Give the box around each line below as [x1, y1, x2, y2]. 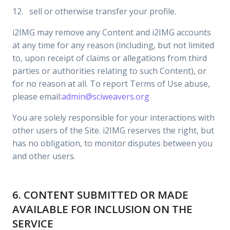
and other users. [12, 150, 75, 162]
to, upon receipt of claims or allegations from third [12, 52, 207, 64]
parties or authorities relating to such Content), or [12, 65, 206, 76]
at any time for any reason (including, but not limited [12, 40, 214, 51]
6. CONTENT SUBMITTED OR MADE [12, 187, 188, 202]
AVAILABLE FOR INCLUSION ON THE [12, 202, 193, 216]
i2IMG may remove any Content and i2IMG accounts [12, 27, 211, 38]
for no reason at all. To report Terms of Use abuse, [12, 78, 210, 89]
